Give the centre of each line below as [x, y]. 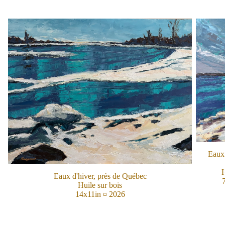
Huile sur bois [100, 185]
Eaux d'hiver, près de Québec [100, 176]
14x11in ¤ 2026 [100, 194]
